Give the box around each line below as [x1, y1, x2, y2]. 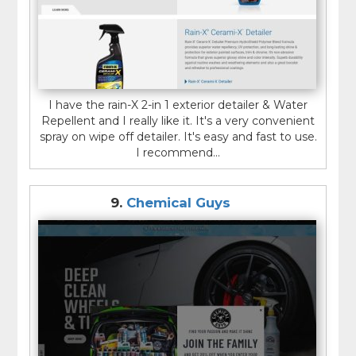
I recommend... [136, 145, 220, 161]
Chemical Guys [126, 195, 230, 211]
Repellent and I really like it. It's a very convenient [41, 114, 315, 129]
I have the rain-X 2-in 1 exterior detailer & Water [48, 98, 308, 113]
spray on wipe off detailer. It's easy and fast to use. [39, 130, 317, 145]
